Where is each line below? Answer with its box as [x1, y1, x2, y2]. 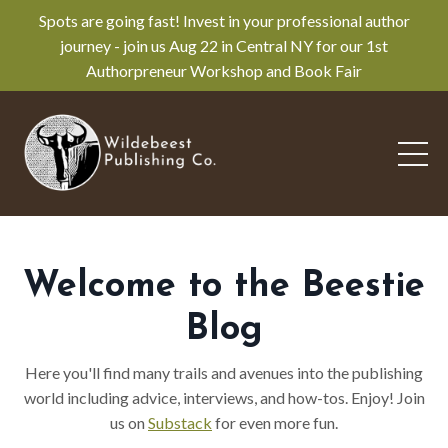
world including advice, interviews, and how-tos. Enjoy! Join [23, 388, 425, 408]
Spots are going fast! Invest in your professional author [38, 11, 410, 30]
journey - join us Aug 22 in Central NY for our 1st [60, 36, 388, 55]
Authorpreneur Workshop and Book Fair [86, 61, 362, 80]
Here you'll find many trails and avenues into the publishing [25, 363, 423, 383]
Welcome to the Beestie [23, 269, 425, 306]
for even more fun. [212, 413, 338, 433]
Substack [148, 413, 212, 433]
